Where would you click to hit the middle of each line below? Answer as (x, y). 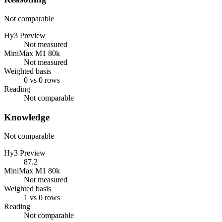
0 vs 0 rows (42, 80)
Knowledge (27, 117)
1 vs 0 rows (42, 198)
